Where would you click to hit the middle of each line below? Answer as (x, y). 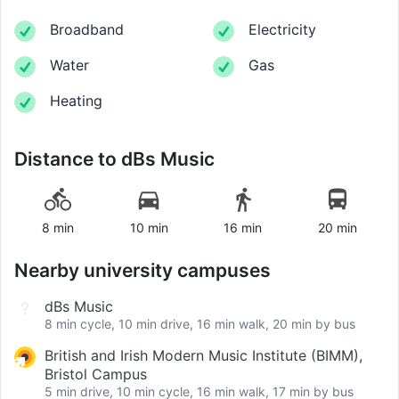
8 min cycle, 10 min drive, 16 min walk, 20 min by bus (200, 324)
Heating (76, 101)
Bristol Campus (96, 375)
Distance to (68, 159)
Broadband (87, 30)
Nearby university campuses (142, 271)
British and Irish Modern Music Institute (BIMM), (204, 356)
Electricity (282, 30)
